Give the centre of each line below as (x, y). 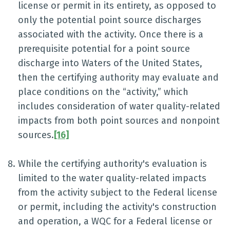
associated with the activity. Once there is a (111, 34)
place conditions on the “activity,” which (103, 92)
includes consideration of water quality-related (119, 106)
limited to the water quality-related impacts (112, 178)
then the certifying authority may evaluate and (118, 78)
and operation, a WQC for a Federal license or (115, 221)
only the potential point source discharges (110, 20)
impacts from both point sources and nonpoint (119, 121)
